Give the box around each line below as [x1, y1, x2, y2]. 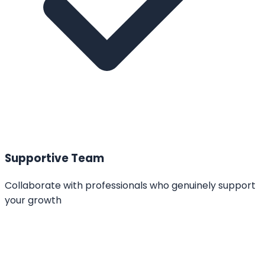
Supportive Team [5, 150, 104, 167]
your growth [5, 193, 62, 207]
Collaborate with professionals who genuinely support [5, 178, 256, 192]
